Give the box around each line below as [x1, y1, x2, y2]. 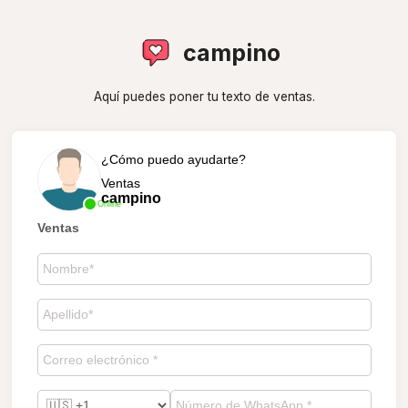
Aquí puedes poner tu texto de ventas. [93, 89, 315, 104]
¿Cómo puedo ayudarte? [100, 151, 246, 167]
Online [97, 199, 121, 209]
